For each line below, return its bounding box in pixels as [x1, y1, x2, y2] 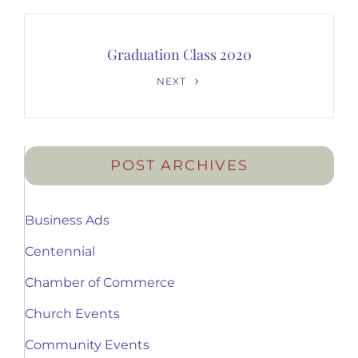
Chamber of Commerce [25, 275, 175, 291]
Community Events [25, 337, 149, 353]
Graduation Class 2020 [106, 45, 252, 65]
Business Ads [25, 213, 109, 229]
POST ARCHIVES [110, 157, 249, 175]
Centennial [25, 244, 95, 260]
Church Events [25, 306, 120, 322]
